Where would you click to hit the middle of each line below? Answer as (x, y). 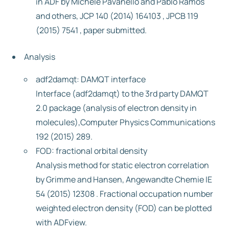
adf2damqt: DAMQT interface (91, 79)
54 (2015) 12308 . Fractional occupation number (124, 194)
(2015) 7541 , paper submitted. (91, 30)
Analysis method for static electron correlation (122, 165)
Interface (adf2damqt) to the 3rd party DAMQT (122, 94)
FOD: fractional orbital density (91, 151)
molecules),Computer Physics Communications (125, 122)
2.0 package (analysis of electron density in (116, 108)
